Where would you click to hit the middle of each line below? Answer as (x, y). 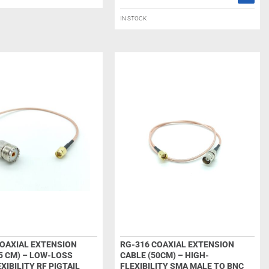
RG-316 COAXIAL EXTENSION (177, 244)
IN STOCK (133, 18)
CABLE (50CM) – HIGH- (164, 255)
